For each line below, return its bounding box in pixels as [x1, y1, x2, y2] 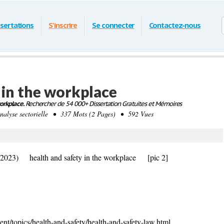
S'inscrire [48, 20, 77, 30]
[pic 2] [147, 152, 168, 162]
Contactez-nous [149, 20, 200, 30]
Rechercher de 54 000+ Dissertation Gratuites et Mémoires [23, 99, 182, 108]
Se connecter [91, 20, 134, 30]
